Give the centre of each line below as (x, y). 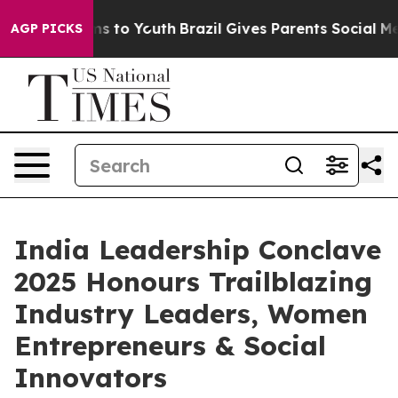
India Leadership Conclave (198, 250)
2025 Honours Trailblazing (193, 282)
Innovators (91, 378)
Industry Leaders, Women (191, 314)
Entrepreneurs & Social (170, 346)
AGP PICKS (47, 28)
